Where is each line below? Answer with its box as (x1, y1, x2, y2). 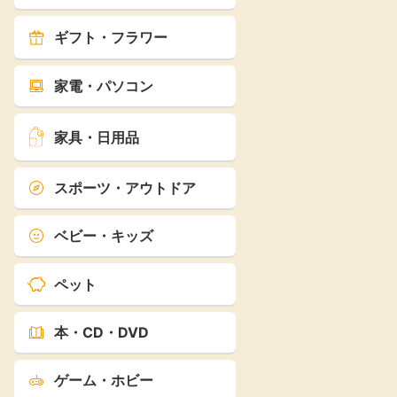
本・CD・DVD (54, 323, 149, 342)
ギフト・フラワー (54, 27, 167, 46)
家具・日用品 (54, 128, 139, 146)
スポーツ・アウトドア (54, 179, 196, 198)
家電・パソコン (54, 77, 153, 96)
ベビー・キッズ (54, 227, 153, 245)
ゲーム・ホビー (54, 371, 153, 390)
